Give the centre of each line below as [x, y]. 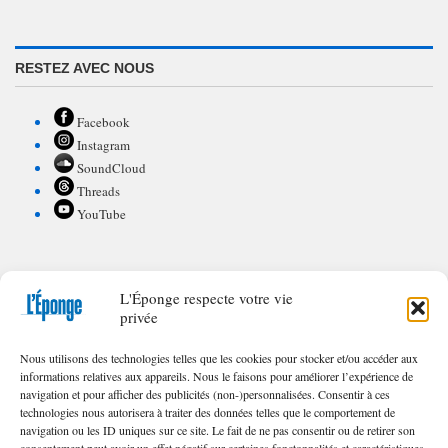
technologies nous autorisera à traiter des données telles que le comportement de [207, 412]
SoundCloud [109, 167]
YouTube [99, 213]
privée [139, 316]
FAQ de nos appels [103, 366]
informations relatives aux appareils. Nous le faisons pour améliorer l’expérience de [216, 376]
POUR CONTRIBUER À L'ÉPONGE [128, 303]
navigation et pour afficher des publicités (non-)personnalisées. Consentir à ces [205, 394]
